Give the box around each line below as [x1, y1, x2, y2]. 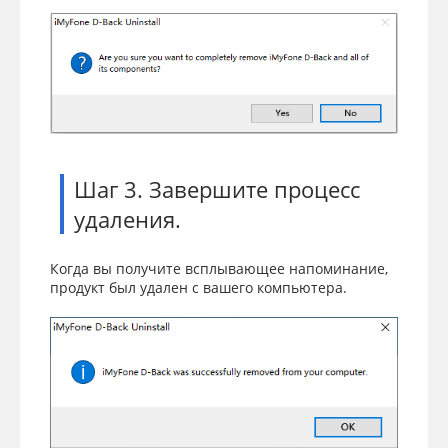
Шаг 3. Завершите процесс [74, 174, 360, 204]
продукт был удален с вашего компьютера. [50, 278, 347, 297]
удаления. [74, 204, 181, 234]
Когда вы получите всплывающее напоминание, [50, 259, 388, 278]
